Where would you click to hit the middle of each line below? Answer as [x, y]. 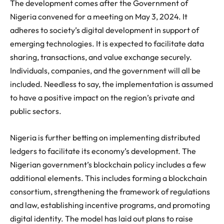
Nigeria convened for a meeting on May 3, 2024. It [99, 16]
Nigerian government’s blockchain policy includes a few [108, 164]
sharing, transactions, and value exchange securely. [101, 57]
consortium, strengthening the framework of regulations [110, 191]
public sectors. [36, 111]
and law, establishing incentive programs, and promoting [110, 205]
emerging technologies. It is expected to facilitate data [107, 43]
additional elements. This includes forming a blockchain [108, 178]
